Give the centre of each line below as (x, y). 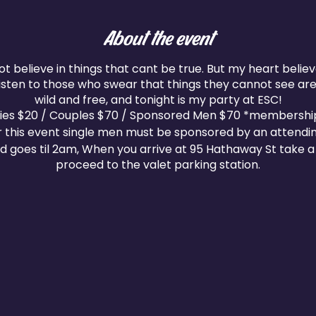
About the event (158, 37)
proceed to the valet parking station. (158, 165)
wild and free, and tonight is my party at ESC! (158, 100)
